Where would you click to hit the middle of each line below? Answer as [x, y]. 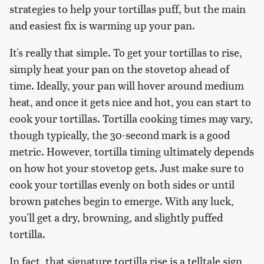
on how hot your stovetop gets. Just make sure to [127, 168]
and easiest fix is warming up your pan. [102, 25]
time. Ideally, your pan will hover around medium [127, 85]
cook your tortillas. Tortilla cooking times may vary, [131, 118]
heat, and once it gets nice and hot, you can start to [130, 102]
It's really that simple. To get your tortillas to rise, [126, 52]
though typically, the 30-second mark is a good [120, 135]
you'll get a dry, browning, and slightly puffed [116, 217]
